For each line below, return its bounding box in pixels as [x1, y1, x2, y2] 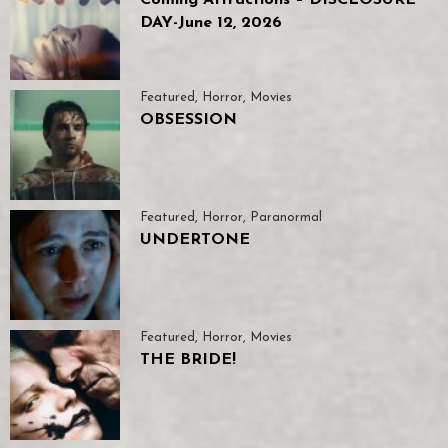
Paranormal [250, 210, 322, 224]
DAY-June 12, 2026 [140, 14, 282, 31]
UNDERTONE [140, 231, 250, 248]
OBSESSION [140, 111, 237, 128]
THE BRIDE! [140, 351, 236, 368]
